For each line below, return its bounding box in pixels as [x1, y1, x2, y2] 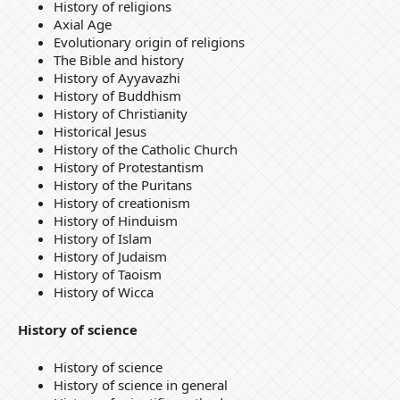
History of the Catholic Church [53, 139, 237, 158]
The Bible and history [53, 50, 184, 69]
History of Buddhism [53, 86, 181, 104]
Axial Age [53, 14, 112, 33]
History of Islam [53, 229, 152, 247]
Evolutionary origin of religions [53, 32, 245, 51]
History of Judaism [53, 246, 167, 265]
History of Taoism [53, 264, 162, 283]
